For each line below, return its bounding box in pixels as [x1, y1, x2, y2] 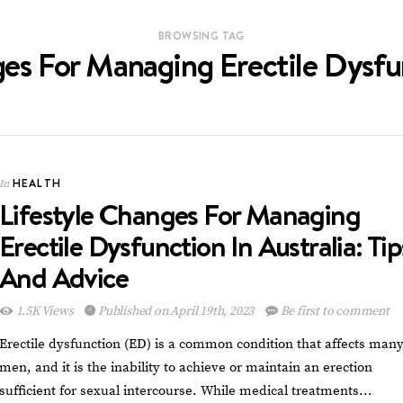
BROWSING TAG [158, 27, 245, 43]
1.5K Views [13, 302, 76, 319]
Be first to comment [277, 302, 390, 319]
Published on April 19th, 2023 [98, 302, 255, 319]
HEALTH [13, 175, 62, 191]
